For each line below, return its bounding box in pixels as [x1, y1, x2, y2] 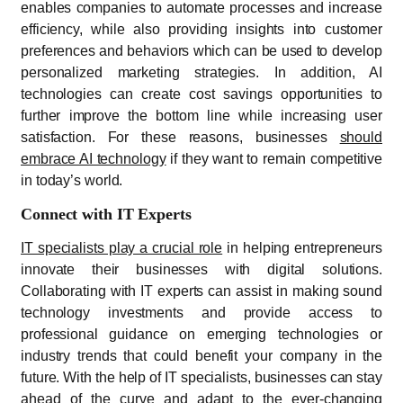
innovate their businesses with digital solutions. [21, 261, 382, 277]
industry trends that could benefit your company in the [21, 347, 382, 363]
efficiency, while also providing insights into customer [21, 21, 382, 37]
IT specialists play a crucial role [21, 239, 223, 255]
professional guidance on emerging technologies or [21, 326, 382, 342]
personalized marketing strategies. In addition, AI [21, 64, 382, 80]
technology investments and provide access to [21, 304, 382, 320]
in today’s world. [21, 172, 123, 188]
